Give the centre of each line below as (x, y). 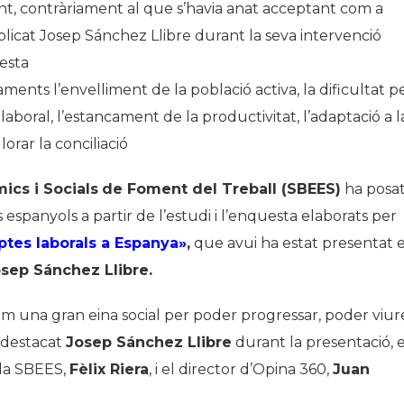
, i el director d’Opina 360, (241, 370)
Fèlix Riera (109, 370)
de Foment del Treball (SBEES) (221, 189)
